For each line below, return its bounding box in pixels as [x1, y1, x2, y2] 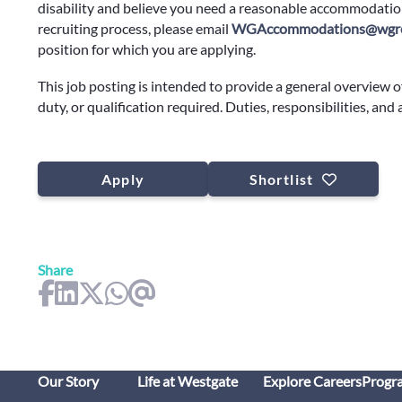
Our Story [38, 372, 99, 389]
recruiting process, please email [38, 20, 232, 37]
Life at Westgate [137, 372, 238, 389]
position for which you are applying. [38, 40, 256, 57]
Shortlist [249, 170, 313, 188]
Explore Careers [263, 372, 362, 389]
